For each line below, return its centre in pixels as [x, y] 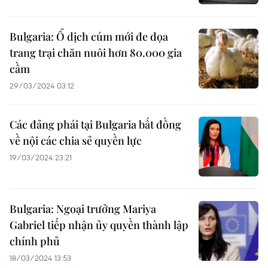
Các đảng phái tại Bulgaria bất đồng [95, 124]
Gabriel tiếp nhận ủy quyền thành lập [99, 225]
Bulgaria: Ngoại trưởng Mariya [83, 209]
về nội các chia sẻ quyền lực [76, 141]
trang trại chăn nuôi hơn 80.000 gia [96, 53]
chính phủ [35, 241]
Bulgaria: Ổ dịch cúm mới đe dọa [89, 36]
